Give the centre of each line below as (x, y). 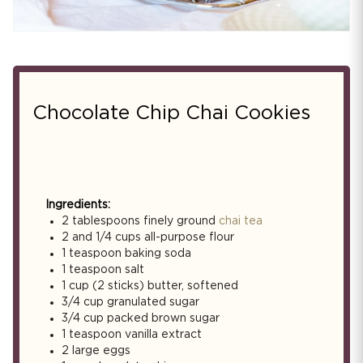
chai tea (241, 221)
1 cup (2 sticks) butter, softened (150, 286)
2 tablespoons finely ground (140, 221)
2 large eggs (96, 350)
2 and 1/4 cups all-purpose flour (148, 237)
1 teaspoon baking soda (126, 253)
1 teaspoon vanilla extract (132, 334)
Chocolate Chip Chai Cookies (171, 113)
